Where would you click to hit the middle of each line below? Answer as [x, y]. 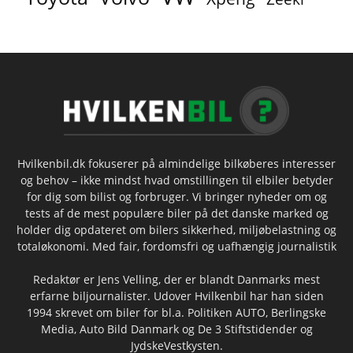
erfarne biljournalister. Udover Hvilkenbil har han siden [176, 295]
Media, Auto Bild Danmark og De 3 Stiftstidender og [176, 329]
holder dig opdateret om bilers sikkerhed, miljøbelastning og [176, 229]
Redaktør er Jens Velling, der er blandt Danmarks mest [176, 279]
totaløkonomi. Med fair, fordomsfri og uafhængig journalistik [176, 246]
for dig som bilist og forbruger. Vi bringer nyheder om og [176, 196]
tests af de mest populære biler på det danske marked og [176, 213]
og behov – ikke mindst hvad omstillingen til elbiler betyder [176, 180]
